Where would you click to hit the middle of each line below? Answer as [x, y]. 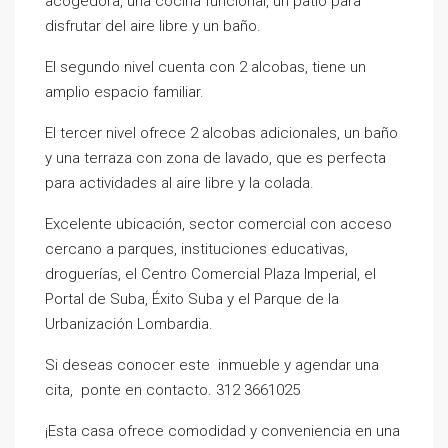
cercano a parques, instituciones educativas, [196, 249]
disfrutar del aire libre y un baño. [153, 26]
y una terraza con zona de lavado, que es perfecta [215, 158]
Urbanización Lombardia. [129, 324]
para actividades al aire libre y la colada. [179, 183]
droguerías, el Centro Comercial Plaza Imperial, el [210, 274]
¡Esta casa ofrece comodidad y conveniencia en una [222, 431]
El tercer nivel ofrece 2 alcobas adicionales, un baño [221, 133]
